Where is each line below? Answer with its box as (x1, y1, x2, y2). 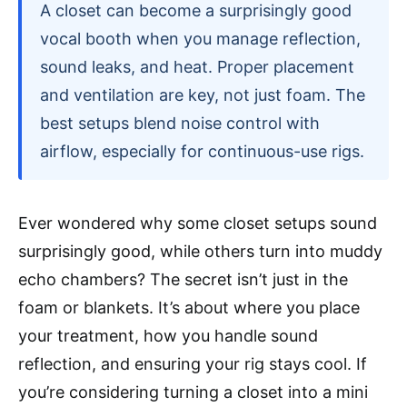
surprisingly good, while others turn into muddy (18, 242, 382, 261)
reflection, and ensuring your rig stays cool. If (18, 354, 367, 373)
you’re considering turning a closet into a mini (18, 382, 368, 402)
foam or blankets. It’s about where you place (18, 298, 360, 317)
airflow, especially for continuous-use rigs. (40, 142, 364, 161)
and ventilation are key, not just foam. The (40, 85, 365, 104)
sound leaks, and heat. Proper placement (40, 57, 354, 76)
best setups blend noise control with (40, 114, 320, 133)
